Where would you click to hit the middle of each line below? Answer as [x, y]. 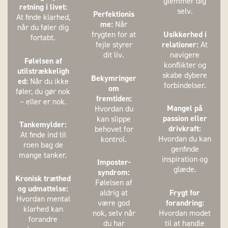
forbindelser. [185, 85]
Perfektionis [114, 14]
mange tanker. [43, 155]
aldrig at [114, 193]
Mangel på [185, 108]
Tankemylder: [43, 125]
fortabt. [43, 38]
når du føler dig [43, 27]
